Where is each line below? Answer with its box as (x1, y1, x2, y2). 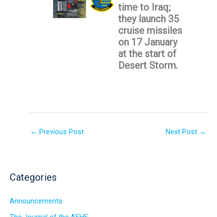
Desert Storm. (118, 60, 178, 72)
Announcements (10, 197, 62, 206)
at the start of (118, 48, 176, 60)
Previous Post (37, 127, 84, 136)
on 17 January (118, 36, 177, 48)
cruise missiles (118, 25, 182, 37)
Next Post (166, 127, 199, 136)
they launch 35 (118, 13, 179, 25)
